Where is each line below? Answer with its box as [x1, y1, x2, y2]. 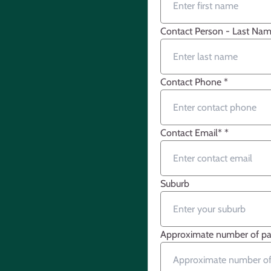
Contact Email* [160, 127, 224, 139]
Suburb [160, 178, 189, 189]
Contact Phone [160, 76, 224, 88]
